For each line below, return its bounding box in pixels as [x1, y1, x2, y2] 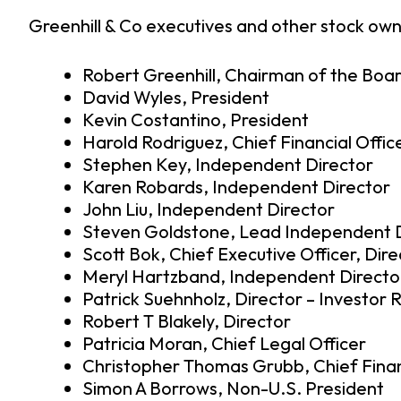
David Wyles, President [82, 86, 269, 109]
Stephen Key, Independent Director [82, 153, 373, 176]
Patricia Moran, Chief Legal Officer [82, 332, 366, 355]
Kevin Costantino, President [82, 108, 309, 132]
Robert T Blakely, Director [82, 310, 291, 333]
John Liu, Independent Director [82, 198, 335, 221]
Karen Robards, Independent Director [82, 175, 390, 199]
